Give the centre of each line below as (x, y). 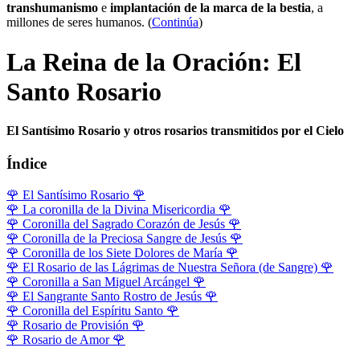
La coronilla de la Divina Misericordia (119, 210)
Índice (27, 164)
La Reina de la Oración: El (154, 61)
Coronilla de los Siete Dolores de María (123, 253)
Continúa (175, 22)
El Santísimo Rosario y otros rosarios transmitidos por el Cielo (175, 131)
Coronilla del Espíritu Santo (93, 311)
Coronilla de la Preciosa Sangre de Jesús (125, 239)
